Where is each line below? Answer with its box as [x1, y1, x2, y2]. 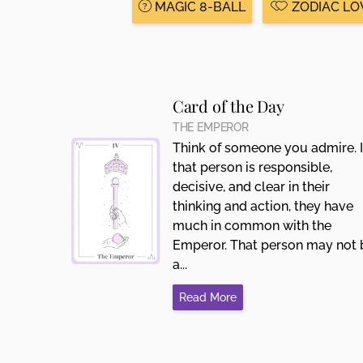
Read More [178, 290, 237, 304]
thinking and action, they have [172, 198, 353, 214]
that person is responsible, [172, 159, 332, 175]
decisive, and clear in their [172, 178, 330, 194]
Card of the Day [172, 94, 284, 117]
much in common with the [172, 217, 331, 233]
